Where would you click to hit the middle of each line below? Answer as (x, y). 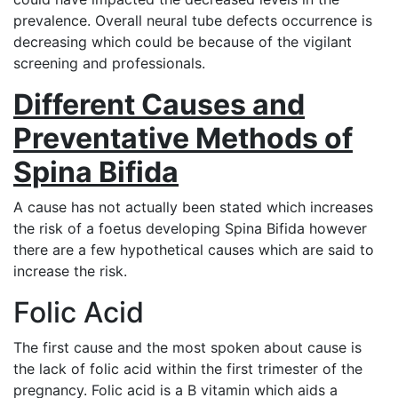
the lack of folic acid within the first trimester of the (188, 369)
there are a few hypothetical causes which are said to (194, 250)
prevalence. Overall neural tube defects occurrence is (193, 21)
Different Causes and (159, 105)
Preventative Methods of (183, 139)
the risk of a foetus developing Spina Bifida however (190, 229)
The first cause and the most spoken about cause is (187, 348)
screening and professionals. (109, 64)
